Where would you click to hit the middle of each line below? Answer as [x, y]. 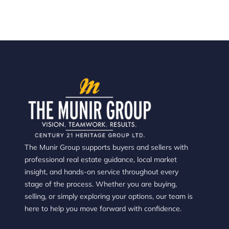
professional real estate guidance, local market [101, 160]
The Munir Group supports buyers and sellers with [106, 147]
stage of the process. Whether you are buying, [101, 184]
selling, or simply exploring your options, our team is [109, 197]
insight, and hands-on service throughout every [101, 172]
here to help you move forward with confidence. [103, 209]
